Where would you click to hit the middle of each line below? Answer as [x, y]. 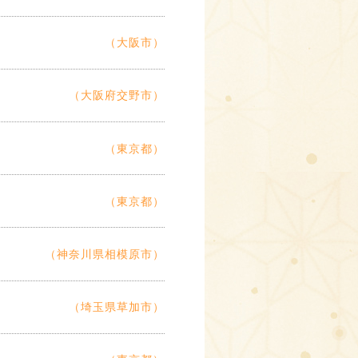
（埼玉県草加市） [117, 307]
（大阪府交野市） [117, 95]
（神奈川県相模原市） [105, 255]
